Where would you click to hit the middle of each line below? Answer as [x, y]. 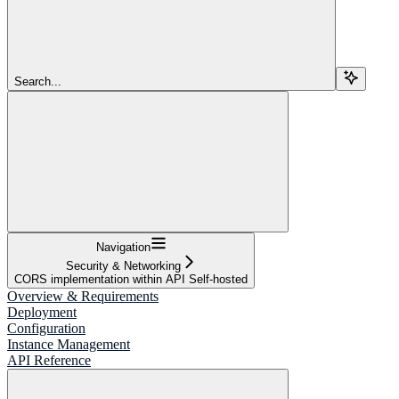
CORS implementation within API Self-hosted [131, 279]
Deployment [42, 312]
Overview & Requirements [83, 296]
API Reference [49, 360]
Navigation [123, 247]
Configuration [46, 328]
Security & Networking [123, 265]
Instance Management [69, 344]
